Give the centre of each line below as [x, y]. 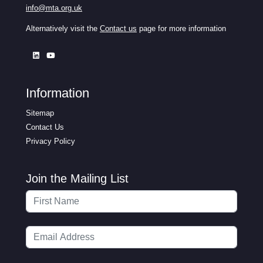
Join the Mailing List [77, 178]
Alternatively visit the [63, 28]
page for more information [183, 28]
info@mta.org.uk [54, 8]
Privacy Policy [50, 141]
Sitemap [40, 113]
